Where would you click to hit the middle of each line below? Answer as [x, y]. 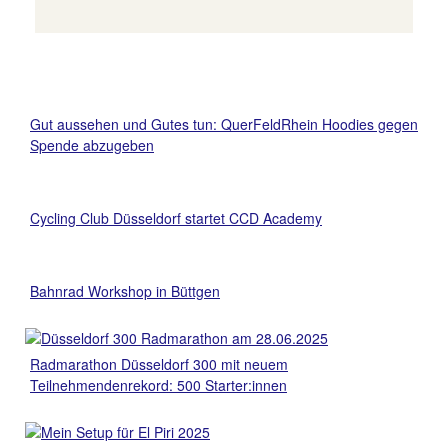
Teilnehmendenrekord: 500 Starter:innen [158, 384]
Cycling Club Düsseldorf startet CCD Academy [176, 217]
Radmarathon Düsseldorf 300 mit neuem [159, 363]
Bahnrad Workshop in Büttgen [125, 290]
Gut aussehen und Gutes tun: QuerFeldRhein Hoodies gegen [224, 123]
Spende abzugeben [92, 144]
